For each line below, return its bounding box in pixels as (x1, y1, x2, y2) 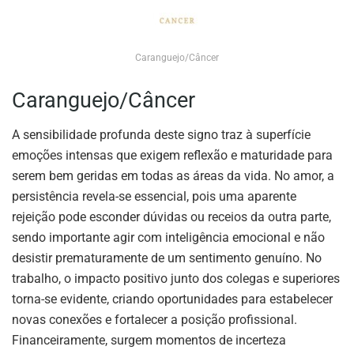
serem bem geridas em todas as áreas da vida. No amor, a (12, 168, 334, 184)
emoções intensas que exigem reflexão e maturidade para (12, 148, 333, 164)
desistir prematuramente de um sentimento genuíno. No (12, 250, 322, 266)
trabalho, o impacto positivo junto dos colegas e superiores (12, 271, 340, 287)
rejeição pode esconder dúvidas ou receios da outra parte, (12, 209, 331, 225)
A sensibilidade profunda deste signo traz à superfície (12, 127, 311, 143)
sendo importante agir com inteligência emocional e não (12, 230, 325, 246)
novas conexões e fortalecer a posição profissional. (12, 312, 297, 328)
